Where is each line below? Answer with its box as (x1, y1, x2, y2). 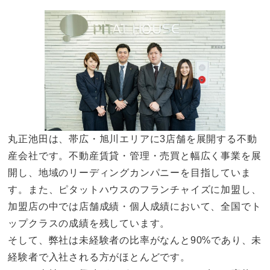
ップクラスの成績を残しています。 (8, 218, 171, 228)
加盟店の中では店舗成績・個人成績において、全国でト (8, 201, 262, 212)
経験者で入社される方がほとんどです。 (8, 251, 190, 262)
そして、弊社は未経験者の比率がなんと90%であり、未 (8, 234, 262, 245)
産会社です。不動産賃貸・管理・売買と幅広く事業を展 (8, 150, 262, 161)
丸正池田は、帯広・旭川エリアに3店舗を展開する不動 (8, 133, 257, 144)
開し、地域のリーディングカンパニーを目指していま (8, 167, 251, 178)
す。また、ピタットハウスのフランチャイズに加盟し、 (8, 184, 262, 195)
